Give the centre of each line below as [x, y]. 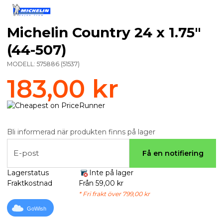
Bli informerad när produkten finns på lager [81, 132]
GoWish [37, 208]
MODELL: [22, 64]
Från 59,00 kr [101, 183]
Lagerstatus [28, 173]
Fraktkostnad [30, 183]
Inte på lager [111, 173]
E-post [26, 153]
